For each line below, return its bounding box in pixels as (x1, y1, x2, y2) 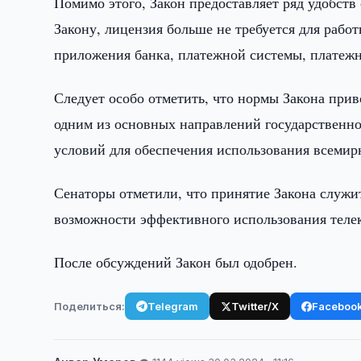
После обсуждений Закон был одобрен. (54, 252, 298, 272)
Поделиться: (54, 299, 126, 313)
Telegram (147, 299, 199, 313)
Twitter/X (231, 299, 280, 313)
